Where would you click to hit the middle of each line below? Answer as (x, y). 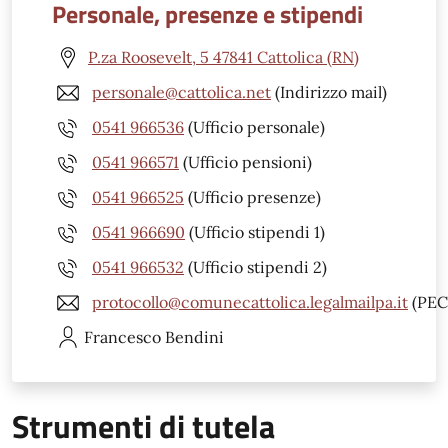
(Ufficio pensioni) (245, 162)
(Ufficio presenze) (252, 197)
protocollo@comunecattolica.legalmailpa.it (250, 302)
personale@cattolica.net (181, 92)
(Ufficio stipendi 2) (255, 267)
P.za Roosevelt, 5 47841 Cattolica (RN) (223, 57)
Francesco (122, 336)
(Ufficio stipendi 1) (255, 232)
